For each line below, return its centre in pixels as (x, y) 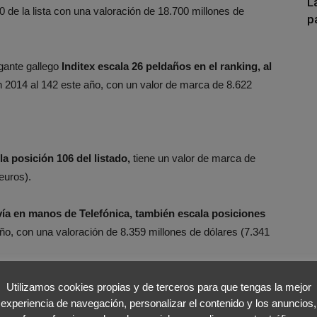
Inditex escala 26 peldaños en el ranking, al (167, 66)
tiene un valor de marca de (193, 158)
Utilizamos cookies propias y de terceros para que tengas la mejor (158, 287)
